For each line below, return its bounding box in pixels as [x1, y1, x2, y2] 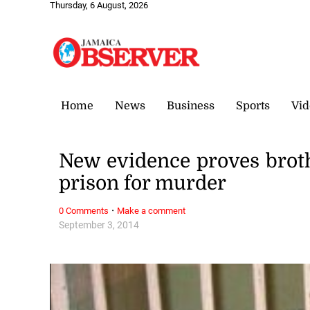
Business [167, 99, 215, 112]
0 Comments [59, 205, 109, 216]
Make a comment [117, 205, 186, 216]
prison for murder [59, 172, 227, 195]
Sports [236, 99, 270, 112]
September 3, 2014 [59, 219, 140, 231]
